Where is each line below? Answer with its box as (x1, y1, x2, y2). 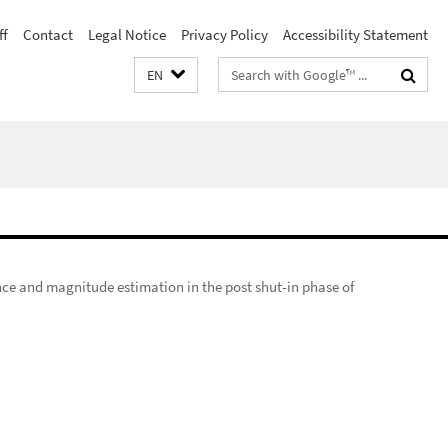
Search (219, 61, 262, 80)
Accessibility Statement (283, 25, 428, 44)
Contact (23, 25, 73, 44)
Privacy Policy (181, 25, 268, 44)
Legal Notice (88, 25, 166, 44)
